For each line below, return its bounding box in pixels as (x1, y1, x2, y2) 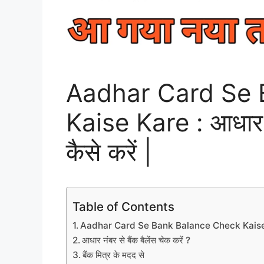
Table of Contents (72, 199, 174, 214)
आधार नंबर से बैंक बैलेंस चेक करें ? (82, 235, 191, 246)
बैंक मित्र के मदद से (82, 249, 147, 261)
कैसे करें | (66, 137, 152, 167)
